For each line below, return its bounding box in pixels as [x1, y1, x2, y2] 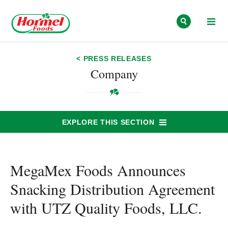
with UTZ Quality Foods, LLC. [10, 197, 202, 218]
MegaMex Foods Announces [10, 160, 186, 180]
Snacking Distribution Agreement [10, 179, 215, 199]
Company [90, 66, 138, 82]
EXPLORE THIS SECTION [62, 118, 155, 126]
